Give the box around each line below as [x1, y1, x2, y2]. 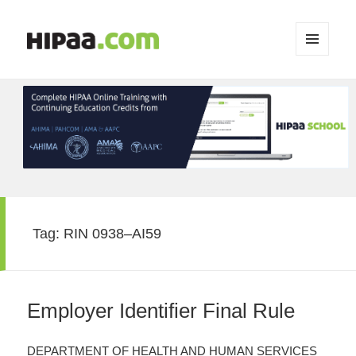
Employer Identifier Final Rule [27, 299, 296, 323]
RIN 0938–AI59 [64, 225, 162, 242]
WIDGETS [296, 82, 342, 96]
